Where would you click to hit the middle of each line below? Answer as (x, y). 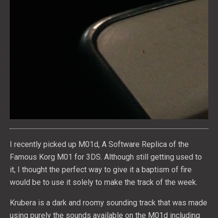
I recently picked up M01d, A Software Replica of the (99, 144)
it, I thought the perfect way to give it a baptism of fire (101, 170)
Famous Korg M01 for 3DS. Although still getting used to (106, 157)
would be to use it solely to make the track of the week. (104, 182)
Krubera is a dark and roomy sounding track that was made (109, 203)
